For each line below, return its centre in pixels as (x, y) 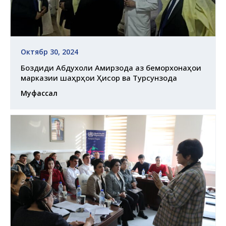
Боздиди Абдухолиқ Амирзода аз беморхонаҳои (111, 68)
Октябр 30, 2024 (49, 52)
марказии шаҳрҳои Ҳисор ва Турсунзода (99, 78)
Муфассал (39, 93)
